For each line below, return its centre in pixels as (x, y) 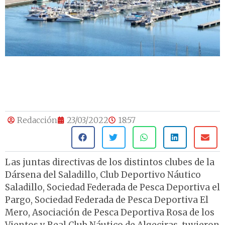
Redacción (37, 120)
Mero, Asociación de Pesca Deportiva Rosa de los (110, 213)
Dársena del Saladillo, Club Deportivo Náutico (103, 175)
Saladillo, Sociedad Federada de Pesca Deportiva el (113, 188)
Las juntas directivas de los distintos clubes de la (110, 162)
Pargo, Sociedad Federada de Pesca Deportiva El (107, 200)
